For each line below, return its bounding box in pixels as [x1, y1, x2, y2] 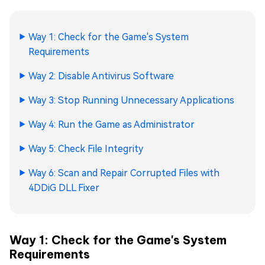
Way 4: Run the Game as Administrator [28, 119, 195, 130]
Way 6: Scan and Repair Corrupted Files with [28, 167, 219, 179]
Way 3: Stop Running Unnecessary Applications [28, 95, 234, 106]
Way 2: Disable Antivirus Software [28, 70, 174, 82]
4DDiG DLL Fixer [28, 182, 99, 193]
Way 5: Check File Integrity [28, 143, 143, 154]
